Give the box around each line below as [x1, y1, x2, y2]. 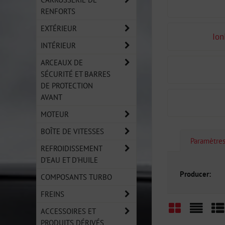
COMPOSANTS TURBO [41, 172, 112, 182]
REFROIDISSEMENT [41, 143, 102, 153]
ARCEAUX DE [41, 57, 83, 67]
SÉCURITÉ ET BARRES [41, 69, 110, 79]
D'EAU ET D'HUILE [41, 155, 98, 165]
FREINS [41, 189, 64, 199]
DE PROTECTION [41, 80, 93, 90]
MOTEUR [41, 109, 69, 119]
